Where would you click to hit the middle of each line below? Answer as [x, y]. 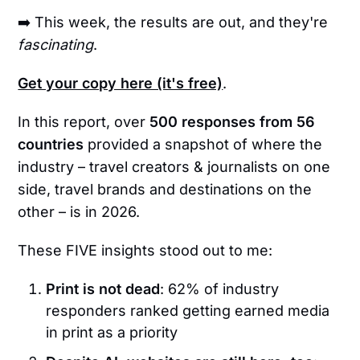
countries [51, 144]
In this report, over [84, 121]
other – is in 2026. [79, 211]
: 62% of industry [220, 288]
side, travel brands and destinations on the [165, 189]
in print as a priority [112, 332]
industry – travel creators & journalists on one [174, 166]
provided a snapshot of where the [203, 144]
